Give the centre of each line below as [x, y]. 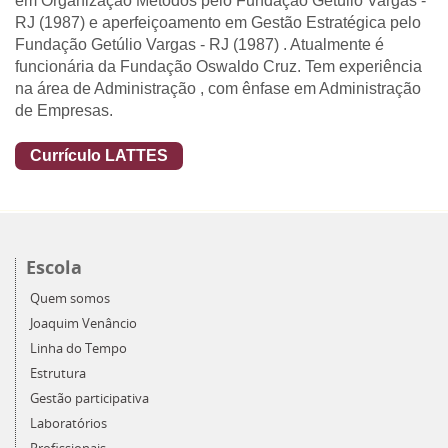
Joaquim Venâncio [83, 323]
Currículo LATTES [99, 155]
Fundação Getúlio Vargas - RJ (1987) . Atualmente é [199, 44]
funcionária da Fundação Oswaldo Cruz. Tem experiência [218, 66]
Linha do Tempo [78, 348]
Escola [54, 267]
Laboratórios [68, 423]
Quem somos [70, 298]
